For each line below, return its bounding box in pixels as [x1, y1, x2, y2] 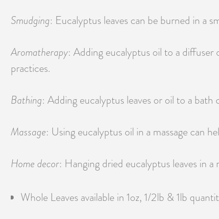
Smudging [11, 12, 50, 29]
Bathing [11, 92, 42, 109]
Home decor [11, 155, 59, 172]
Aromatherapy [11, 44, 68, 61]
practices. [11, 61, 50, 76]
